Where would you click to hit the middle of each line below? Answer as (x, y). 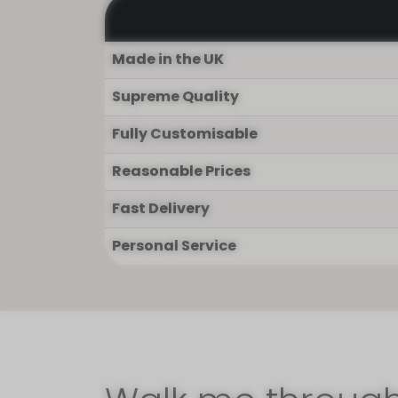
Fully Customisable (185, 134)
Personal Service (174, 246)
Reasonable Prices (181, 171)
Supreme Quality (175, 97)
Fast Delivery (161, 209)
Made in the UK (168, 60)
